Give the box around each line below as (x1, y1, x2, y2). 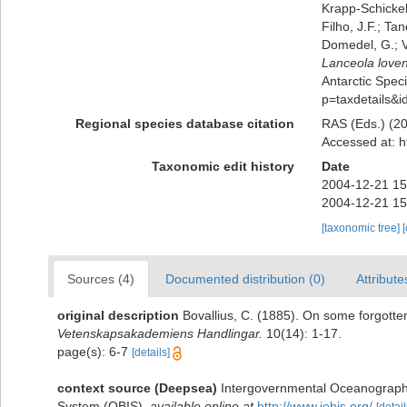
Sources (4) (67, 272, 134, 286)
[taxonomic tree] (321, 222, 402, 234)
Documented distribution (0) (165, 272, 325, 286)
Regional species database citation (74, 116, 294, 131)
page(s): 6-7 (57, 344, 132, 359)
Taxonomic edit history (151, 159, 294, 174)
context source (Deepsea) (57, 381, 217, 395)
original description (57, 308, 179, 323)
